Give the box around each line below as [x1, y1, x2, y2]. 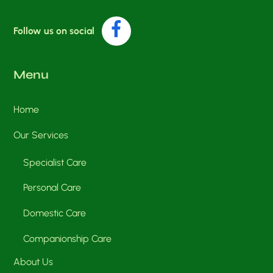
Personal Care [23, 182, 82, 194]
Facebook [135, 14, 177, 26]
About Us [13, 256, 54, 268]
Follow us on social [13, 24, 95, 37]
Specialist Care [23, 156, 87, 168]
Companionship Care [23, 232, 112, 244]
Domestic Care [23, 207, 87, 219]
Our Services [13, 129, 69, 141]
